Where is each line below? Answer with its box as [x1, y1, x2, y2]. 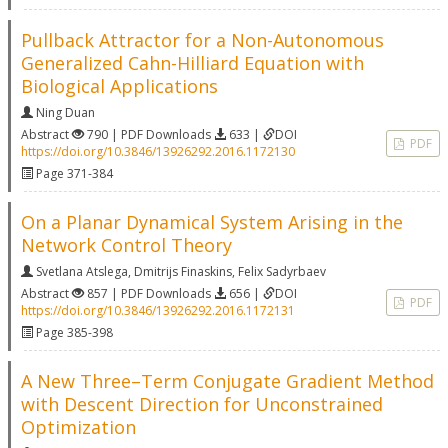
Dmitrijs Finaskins [134, 263, 232, 280]
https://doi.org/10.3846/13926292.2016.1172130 [21, 143, 295, 160]
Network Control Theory [21, 233, 232, 257]
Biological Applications [21, 74, 218, 98]
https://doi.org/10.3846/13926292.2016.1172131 [21, 302, 295, 319]
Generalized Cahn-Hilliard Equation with [21, 51, 364, 75]
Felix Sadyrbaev [238, 263, 326, 280]
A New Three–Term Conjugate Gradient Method [21, 369, 434, 393]
